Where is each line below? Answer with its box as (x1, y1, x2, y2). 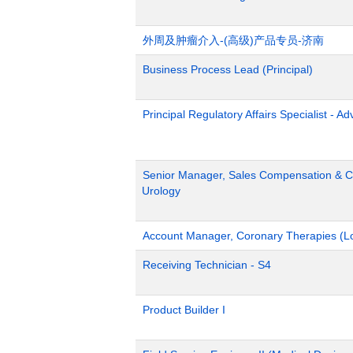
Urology (142, 184, 180, 197)
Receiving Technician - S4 (143, 258, 271, 271)
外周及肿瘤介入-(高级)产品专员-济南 (143, 33, 324, 46)
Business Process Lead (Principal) (143, 62, 313, 76)
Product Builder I (143, 303, 225, 316)
